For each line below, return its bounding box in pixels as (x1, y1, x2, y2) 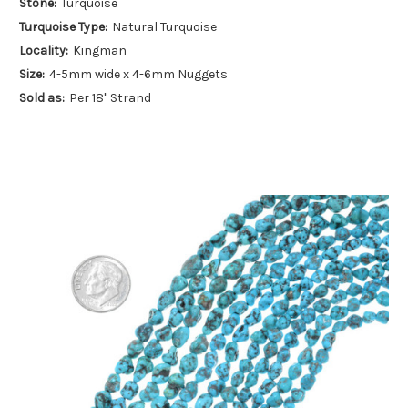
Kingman (72, 43, 127, 59)
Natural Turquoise (111, 19, 217, 36)
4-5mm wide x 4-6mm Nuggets (48, 66, 228, 83)
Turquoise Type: (19, 19, 107, 36)
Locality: (19, 43, 68, 59)
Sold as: (19, 90, 65, 107)
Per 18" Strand (68, 90, 151, 107)
